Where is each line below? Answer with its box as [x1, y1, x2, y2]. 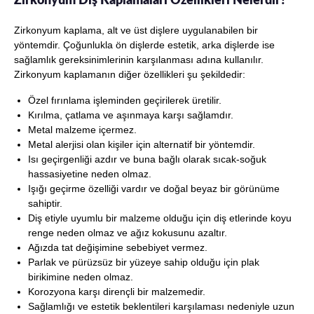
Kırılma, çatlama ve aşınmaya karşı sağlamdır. [28, 109, 236, 121]
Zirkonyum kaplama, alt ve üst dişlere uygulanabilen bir [14, 24, 258, 36]
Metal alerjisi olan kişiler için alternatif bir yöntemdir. [28, 138, 258, 150]
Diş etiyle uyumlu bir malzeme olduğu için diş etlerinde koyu [28, 212, 292, 224]
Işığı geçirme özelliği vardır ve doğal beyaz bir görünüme [28, 182, 280, 194]
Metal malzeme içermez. [28, 123, 139, 135]
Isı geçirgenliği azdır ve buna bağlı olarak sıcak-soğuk [28, 153, 266, 165]
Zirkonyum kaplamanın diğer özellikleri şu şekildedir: [14, 68, 248, 80]
